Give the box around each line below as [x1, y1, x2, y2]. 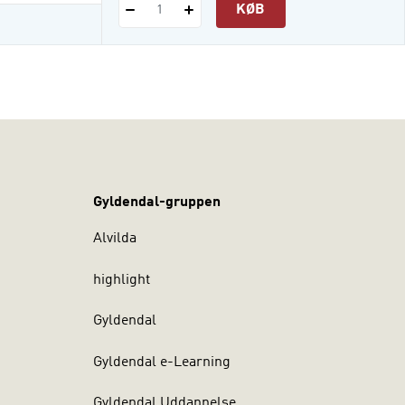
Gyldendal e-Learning [93, 354, 231, 370]
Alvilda [93, 231, 137, 246]
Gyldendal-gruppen [93, 195, 221, 210]
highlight [93, 272, 151, 287]
